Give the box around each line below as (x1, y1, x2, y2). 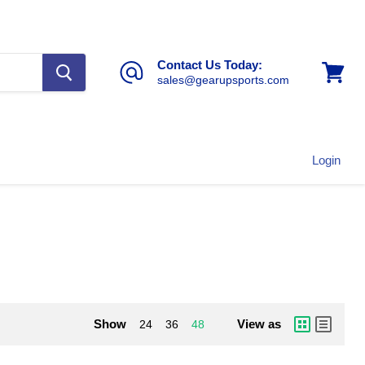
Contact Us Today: (157, 58, 262, 73)
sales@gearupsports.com (157, 73, 289, 87)
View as (237, 317, 281, 332)
